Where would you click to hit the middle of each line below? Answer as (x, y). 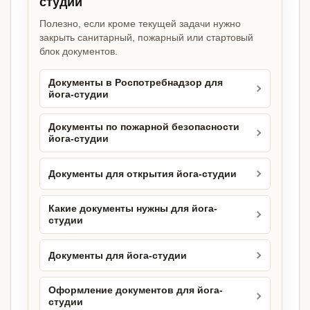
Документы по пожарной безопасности (144, 127)
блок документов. (79, 52)
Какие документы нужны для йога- (133, 209)
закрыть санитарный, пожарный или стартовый (146, 38)
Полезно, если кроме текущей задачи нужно (140, 24)
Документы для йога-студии (118, 255)
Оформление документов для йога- (136, 291)
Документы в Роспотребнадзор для (136, 83)
